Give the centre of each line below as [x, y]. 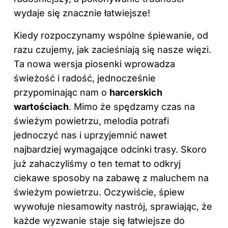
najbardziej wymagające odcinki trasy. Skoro [110, 149]
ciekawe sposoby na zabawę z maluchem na [111, 178]
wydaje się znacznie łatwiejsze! [82, 13]
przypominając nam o [62, 92]
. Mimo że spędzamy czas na [132, 106]
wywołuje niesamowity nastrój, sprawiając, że [113, 206]
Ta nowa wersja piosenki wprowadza [94, 64]
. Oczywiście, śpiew [142, 192]
